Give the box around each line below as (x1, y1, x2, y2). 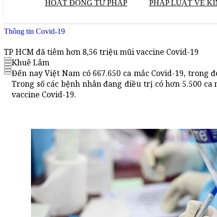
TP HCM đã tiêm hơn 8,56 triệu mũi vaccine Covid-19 (4, 46, 199, 58)
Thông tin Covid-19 (4, 27, 65, 35)
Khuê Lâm (12, 57, 49, 68)
